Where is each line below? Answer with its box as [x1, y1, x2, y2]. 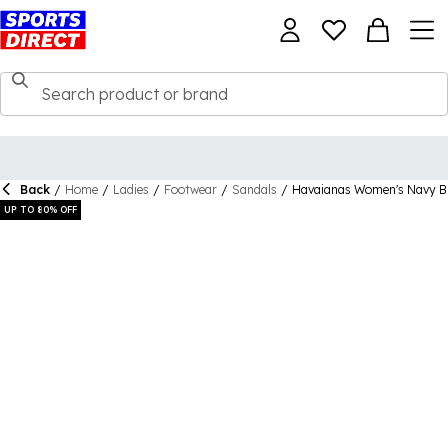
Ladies [113, 182, 149, 197]
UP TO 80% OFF [4, 204, 77, 215]
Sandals [232, 182, 277, 197]
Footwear [164, 182, 217, 197]
